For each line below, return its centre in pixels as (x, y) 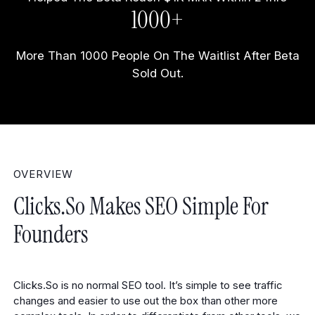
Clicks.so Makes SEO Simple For (141, 206)
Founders (50, 234)
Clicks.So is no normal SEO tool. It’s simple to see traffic (148, 286)
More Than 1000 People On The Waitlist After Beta (157, 56)
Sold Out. (157, 73)
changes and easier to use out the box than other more (145, 301)
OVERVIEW (43, 174)
